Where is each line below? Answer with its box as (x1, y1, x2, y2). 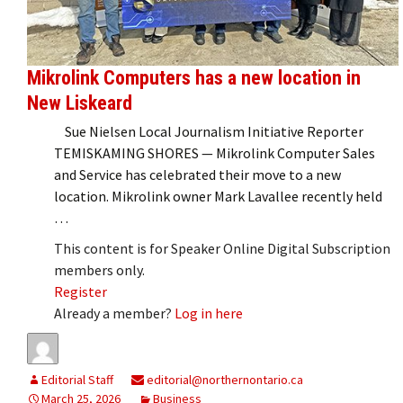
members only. (54, 260, 145, 279)
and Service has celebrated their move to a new (54, 165, 341, 184)
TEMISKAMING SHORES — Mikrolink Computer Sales (54, 143, 375, 162)
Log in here (175, 303, 243, 322)
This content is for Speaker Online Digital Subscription (54, 238, 390, 257)
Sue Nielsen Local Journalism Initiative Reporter (54, 121, 363, 140)
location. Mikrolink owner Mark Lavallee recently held (54, 186, 382, 205)
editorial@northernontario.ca (144, 371, 303, 388)
